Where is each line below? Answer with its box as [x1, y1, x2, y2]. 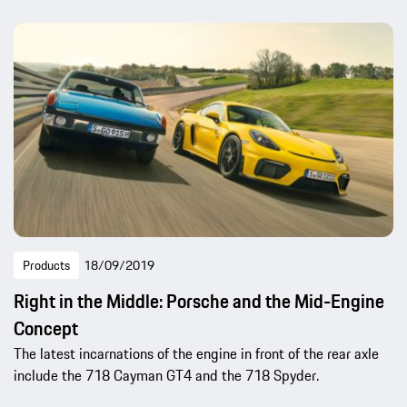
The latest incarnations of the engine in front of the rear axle [14, 342, 379, 364]
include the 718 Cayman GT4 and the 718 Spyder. [14, 363, 319, 386]
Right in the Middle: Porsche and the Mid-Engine [14, 286, 384, 315]
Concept [14, 313, 78, 342]
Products [23, 254, 70, 275]
